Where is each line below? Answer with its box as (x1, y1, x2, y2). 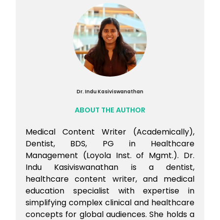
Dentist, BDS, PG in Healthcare (26, 137, 194, 149)
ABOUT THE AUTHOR (75, 105, 145, 115)
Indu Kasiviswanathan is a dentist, (26, 161, 194, 173)
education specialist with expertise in (26, 185, 194, 196)
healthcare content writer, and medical (26, 173, 194, 185)
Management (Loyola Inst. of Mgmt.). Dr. (26, 149, 194, 161)
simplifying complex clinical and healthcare (26, 196, 194, 208)
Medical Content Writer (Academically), (26, 126, 194, 137)
